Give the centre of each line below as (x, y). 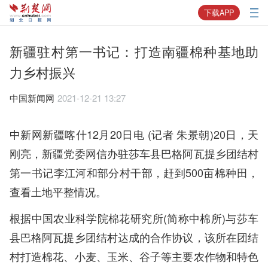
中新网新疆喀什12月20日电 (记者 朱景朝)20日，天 (134, 134)
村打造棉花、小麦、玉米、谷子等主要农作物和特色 (134, 256)
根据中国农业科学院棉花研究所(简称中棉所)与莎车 (134, 218)
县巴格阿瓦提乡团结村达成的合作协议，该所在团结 (134, 237)
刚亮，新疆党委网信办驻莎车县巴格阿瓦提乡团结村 (134, 153)
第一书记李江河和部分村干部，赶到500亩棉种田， (134, 173)
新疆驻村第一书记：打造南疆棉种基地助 (134, 51)
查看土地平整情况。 (58, 192)
